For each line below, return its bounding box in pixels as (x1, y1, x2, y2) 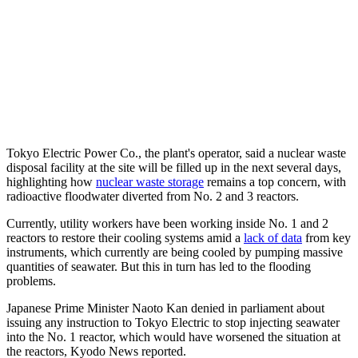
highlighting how (6, 174, 96, 189)
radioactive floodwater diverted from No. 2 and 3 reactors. (6, 189, 299, 203)
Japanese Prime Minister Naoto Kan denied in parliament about (6, 300, 324, 315)
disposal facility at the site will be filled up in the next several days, (6, 160, 341, 174)
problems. (6, 273, 56, 288)
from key (302, 230, 351, 245)
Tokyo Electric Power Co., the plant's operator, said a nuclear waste (6, 145, 346, 160)
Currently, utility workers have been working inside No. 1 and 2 (6, 216, 328, 230)
